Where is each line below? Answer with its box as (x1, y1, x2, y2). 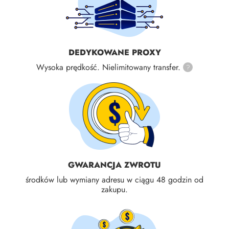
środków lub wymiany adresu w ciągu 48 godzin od (26, 174, 203, 186)
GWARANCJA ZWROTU (68, 159, 161, 171)
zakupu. (101, 184, 128, 196)
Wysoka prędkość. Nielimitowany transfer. (36, 61, 180, 73)
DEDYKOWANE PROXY (68, 46, 161, 58)
